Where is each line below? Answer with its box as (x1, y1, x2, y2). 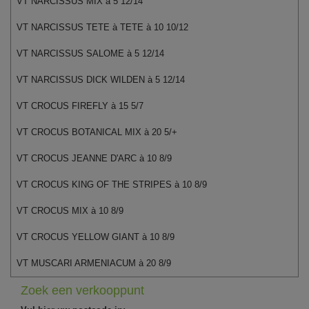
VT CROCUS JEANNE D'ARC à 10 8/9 (17, 152, 172, 163)
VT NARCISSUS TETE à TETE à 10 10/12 (17, 21, 189, 32)
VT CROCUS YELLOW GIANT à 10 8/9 (17, 231, 175, 242)
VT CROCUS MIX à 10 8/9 (17, 205, 124, 216)
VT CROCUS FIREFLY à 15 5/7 (17, 100, 144, 111)
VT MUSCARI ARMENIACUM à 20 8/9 (17, 257, 172, 268)
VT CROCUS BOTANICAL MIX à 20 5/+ (17, 126, 178, 137)
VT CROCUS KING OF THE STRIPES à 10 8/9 (17, 179, 208, 190)
